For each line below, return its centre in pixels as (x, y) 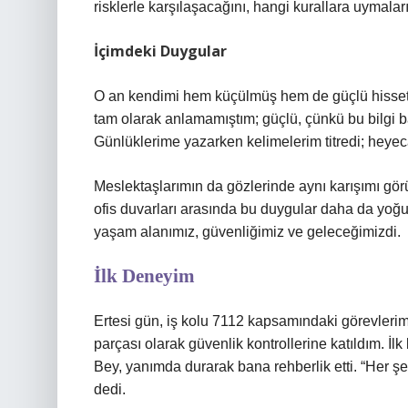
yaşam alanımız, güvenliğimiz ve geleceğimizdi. (247, 232)
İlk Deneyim (144, 276)
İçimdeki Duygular (160, 51)
